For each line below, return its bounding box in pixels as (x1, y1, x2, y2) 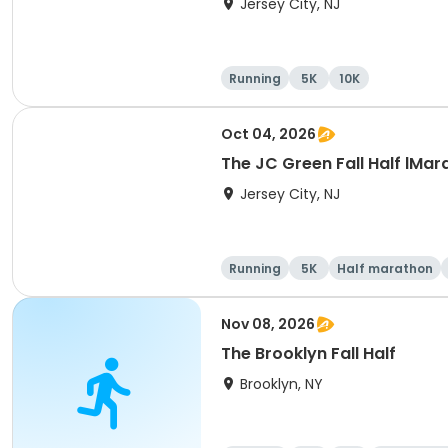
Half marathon (337, 260, 433, 277)
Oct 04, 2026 (221, 124, 316, 144)
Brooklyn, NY (240, 374, 323, 394)
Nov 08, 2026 (221, 314, 315, 334)
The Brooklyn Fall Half (221, 342, 396, 365)
